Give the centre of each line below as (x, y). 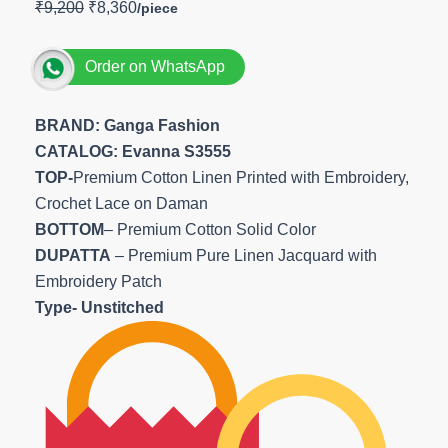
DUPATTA (74, 255)
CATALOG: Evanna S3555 (132, 151)
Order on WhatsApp (154, 66)
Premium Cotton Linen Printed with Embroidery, (240, 177)
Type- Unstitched (99, 307)
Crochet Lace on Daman (121, 203)
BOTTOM (69, 229)
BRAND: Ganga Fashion (129, 125)
